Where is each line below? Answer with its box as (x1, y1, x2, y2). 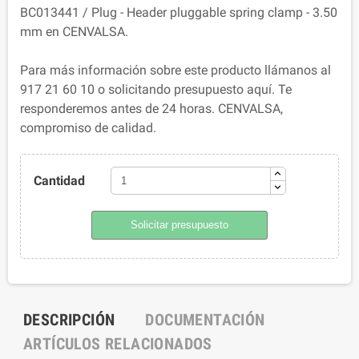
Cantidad (33, 172, 85, 188)
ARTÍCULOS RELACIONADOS (23, 334, 212, 354)
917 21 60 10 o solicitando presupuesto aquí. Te (20, 82, 292, 98)
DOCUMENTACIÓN (145, 310, 265, 330)
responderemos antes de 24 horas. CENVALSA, (20, 101, 283, 117)
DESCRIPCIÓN (23, 310, 115, 330)
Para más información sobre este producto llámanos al (20, 63, 331, 79)
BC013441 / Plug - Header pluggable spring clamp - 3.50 (20, 5, 337, 21)
